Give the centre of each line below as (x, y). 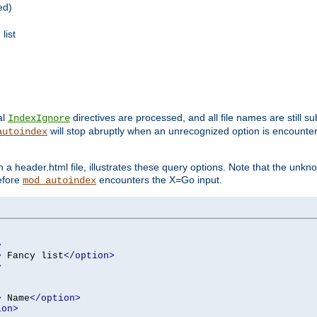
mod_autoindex (59, 180)
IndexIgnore (39, 118)
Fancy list (33, 255)
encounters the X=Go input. (159, 179)
